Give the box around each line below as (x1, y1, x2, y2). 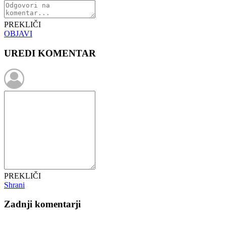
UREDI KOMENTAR (4, 48, 96, 59)
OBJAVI (4, 29, 32, 38)
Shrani (4, 180, 25, 189)
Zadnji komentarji (4, 199, 81, 210)
